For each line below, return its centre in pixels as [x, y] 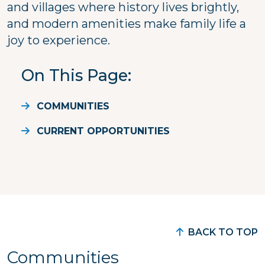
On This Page [75, 75]
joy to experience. [59, 40]
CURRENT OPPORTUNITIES [103, 131]
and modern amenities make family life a [127, 23]
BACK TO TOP [223, 232]
